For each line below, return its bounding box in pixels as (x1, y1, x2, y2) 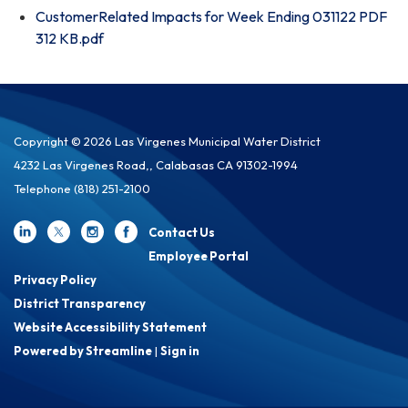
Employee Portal (148, 248, 249, 263)
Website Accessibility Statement (14, 319, 207, 334)
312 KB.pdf (36, 28, 104, 47)
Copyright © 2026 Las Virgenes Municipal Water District (14, 133, 321, 148)
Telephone (14, 180, 71, 196)
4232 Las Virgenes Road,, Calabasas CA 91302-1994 (14, 157, 298, 172)
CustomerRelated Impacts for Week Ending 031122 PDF (36, 6, 387, 25)
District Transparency (14, 295, 146, 311)
